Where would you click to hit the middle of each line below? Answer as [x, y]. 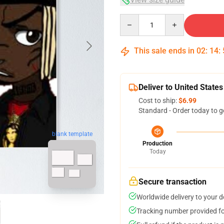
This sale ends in [164, 51]
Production [157, 143]
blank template [72, 134]
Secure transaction [172, 182]
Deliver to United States [181, 87]
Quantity [133, 18]
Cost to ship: [158, 100]
